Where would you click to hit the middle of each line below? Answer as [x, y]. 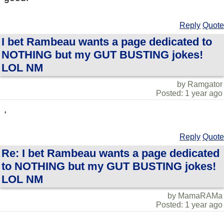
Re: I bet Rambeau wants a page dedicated [110, 153]
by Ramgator [200, 84]
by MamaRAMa [195, 195]
